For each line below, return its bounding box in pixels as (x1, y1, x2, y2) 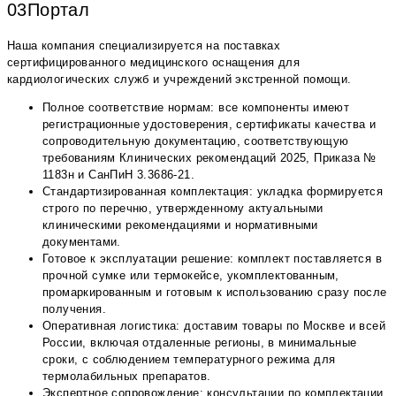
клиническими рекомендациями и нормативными (42, 217, 318, 232)
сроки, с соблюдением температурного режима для (42, 352, 336, 366)
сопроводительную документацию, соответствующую (42, 133, 349, 148)
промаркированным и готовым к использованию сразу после (42, 285, 387, 299)
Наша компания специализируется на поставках (7, 38, 281, 52)
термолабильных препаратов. (42, 369, 211, 383)
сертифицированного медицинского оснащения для (7, 55, 300, 69)
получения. (42, 301, 107, 316)
